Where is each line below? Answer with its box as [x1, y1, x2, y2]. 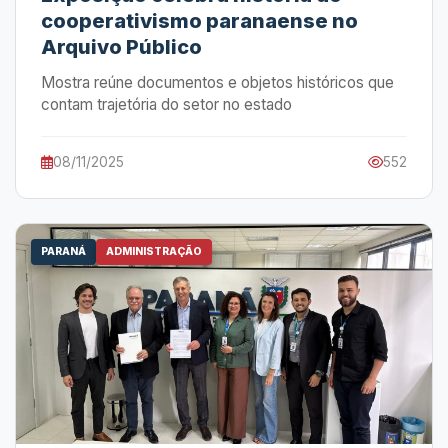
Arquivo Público [41, 35, 202, 59]
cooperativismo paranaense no [41, 9, 358, 33]
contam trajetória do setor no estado [41, 95, 292, 114]
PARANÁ [41, 245, 86, 258]
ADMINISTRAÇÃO [106, 245, 202, 258]
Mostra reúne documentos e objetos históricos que [41, 73, 394, 92]
